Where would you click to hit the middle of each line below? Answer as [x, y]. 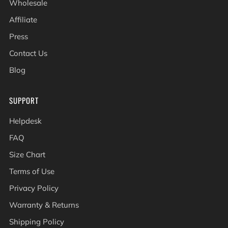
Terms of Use [32, 171]
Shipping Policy [37, 221]
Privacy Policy [34, 188]
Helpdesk [25, 121]
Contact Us [28, 53]
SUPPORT [24, 100]
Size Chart [27, 154]
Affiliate [23, 19]
